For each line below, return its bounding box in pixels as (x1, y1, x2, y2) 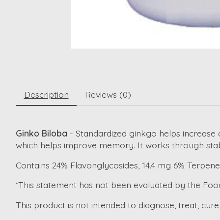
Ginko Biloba (16, 128, 67, 139)
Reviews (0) (84, 89, 131, 100)
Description (24, 89, 69, 100)
